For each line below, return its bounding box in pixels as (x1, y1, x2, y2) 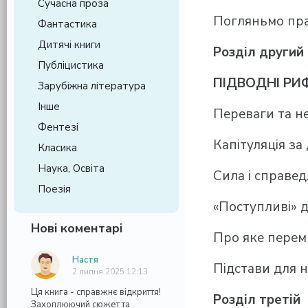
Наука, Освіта (38, 162, 104, 175)
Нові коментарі (31, 220, 122, 236)
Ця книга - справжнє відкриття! (31, 286, 161, 298)
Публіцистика (38, 58, 104, 72)
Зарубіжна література (38, 79, 146, 93)
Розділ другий (213, 43, 304, 62)
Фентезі (38, 120, 78, 134)
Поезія (38, 182, 71, 196)
